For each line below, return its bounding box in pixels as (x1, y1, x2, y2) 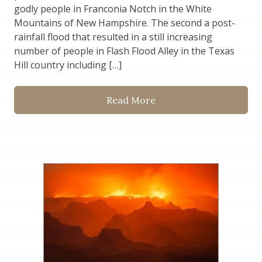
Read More (106, 94, 156, 106)
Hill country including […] (14, 58, 122, 72)
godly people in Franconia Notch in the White (14, 2, 212, 16)
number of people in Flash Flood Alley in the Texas (14, 44, 235, 58)
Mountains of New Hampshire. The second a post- (14, 16, 235, 30)
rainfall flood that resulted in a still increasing (14, 30, 212, 44)
